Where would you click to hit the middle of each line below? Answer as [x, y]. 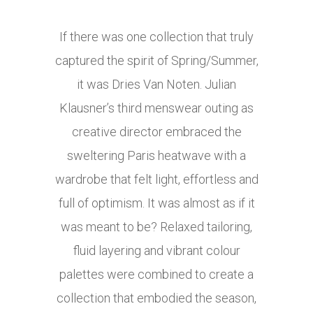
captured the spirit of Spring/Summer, [156, 61]
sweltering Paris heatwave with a [156, 156]
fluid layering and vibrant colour [156, 251]
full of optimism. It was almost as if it [156, 203]
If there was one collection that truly [156, 37]
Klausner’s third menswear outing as [156, 108]
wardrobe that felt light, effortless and [156, 180]
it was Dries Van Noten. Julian [156, 85]
